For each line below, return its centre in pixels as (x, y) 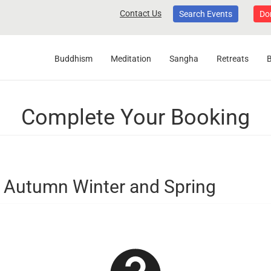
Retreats (233, 59)
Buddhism (73, 59)
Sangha (184, 59)
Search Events (206, 14)
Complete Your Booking (135, 117)
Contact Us (141, 13)
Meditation (131, 59)
